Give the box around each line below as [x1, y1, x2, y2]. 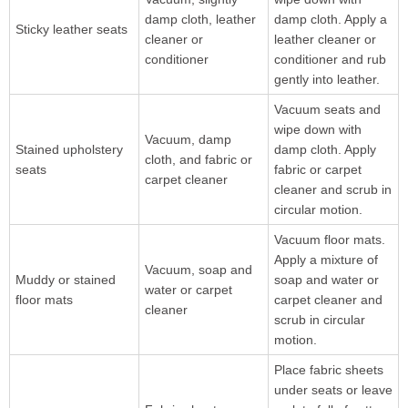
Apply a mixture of [273, 252, 378, 268]
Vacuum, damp [144, 132, 231, 148]
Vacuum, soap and [144, 262, 252, 278]
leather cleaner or [273, 32, 376, 47]
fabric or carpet [273, 162, 362, 178]
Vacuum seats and [273, 102, 381, 117]
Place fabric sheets [273, 362, 383, 378]
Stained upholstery [15, 142, 123, 158]
